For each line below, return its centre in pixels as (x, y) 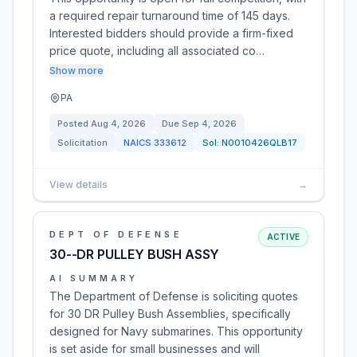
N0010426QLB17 (259, 143)
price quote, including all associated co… (157, 51)
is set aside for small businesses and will (155, 349)
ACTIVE (283, 237)
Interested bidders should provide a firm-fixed (171, 33)
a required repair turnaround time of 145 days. (170, 16)
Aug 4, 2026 (118, 124)
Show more (76, 71)
